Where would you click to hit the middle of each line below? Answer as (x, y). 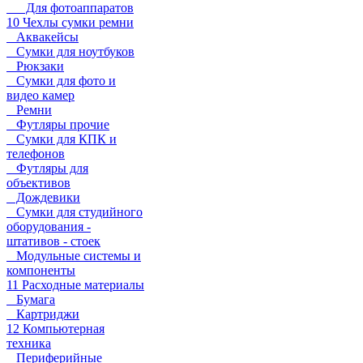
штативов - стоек (53, 241)
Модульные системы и (74, 256)
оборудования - (49, 226)
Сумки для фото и (61, 81)
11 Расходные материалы (75, 285)
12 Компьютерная (56, 329)
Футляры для (47, 168)
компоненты (41, 270)
